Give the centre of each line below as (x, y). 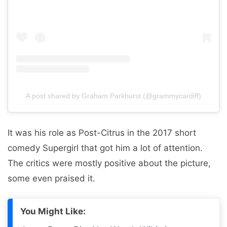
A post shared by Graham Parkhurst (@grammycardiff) (113, 96)
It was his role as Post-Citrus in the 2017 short (102, 133)
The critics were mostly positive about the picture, (109, 163)
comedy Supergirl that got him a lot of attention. (105, 148)
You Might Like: (53, 212)
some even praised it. (51, 178)
